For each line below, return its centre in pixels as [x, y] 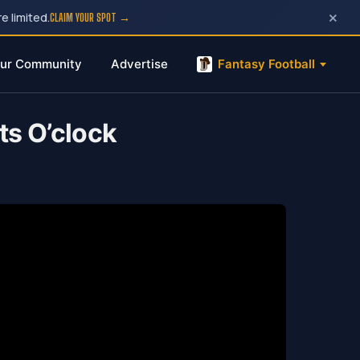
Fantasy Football [266, 64]
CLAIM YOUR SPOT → [90, 17]
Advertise [139, 64]
